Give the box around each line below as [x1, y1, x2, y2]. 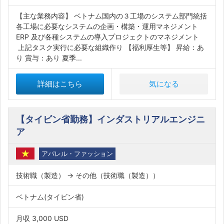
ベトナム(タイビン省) [16, 192, 84, 201]
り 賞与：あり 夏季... [16, 53, 82, 62]
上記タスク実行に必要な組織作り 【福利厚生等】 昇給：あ [16, 43, 204, 51]
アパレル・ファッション [41, 149, 113, 157]
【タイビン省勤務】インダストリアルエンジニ [16, 114, 205, 124]
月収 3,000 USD [16, 214, 68, 222]
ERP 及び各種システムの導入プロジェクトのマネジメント [16, 32, 199, 41]
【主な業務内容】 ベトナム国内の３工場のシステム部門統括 [16, 11, 207, 20]
